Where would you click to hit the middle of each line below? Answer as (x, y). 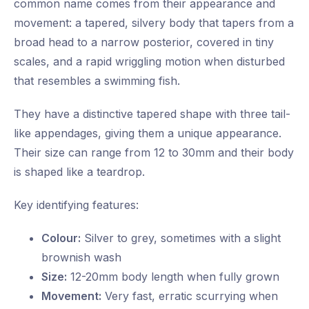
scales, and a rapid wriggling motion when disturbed (149, 62)
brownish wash (81, 258)
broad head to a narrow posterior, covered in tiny (144, 42)
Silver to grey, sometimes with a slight (181, 238)
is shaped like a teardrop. (79, 172)
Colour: (61, 238)
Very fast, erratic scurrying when (190, 296)
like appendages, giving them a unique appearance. (148, 133)
